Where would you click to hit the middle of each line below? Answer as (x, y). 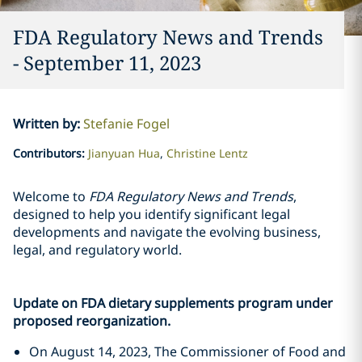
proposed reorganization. (92, 321)
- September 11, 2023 (107, 63)
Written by (44, 124)
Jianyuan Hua (124, 153)
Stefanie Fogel (126, 124)
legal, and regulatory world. (97, 250)
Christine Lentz (207, 153)
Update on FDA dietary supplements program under (173, 303)
